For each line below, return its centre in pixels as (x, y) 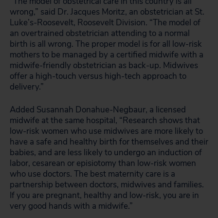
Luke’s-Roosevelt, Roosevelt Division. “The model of (105, 23)
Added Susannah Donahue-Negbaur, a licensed (98, 110)
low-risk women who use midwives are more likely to (106, 131)
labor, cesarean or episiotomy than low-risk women (103, 163)
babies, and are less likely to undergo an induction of (106, 153)
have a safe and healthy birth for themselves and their (109, 142)
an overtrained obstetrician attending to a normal (100, 33)
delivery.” (27, 87)
